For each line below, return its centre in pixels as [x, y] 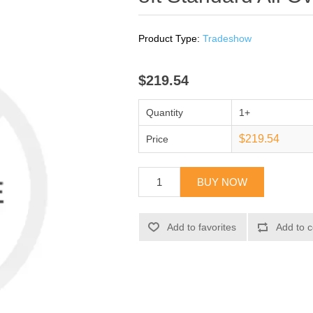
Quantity [165, 113]
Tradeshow [227, 38]
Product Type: [169, 38]
